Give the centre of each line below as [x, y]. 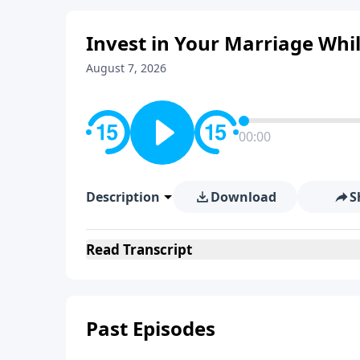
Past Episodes [151, 328]
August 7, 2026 [126, 67]
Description [123, 196]
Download [243, 196]
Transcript [156, 249]
